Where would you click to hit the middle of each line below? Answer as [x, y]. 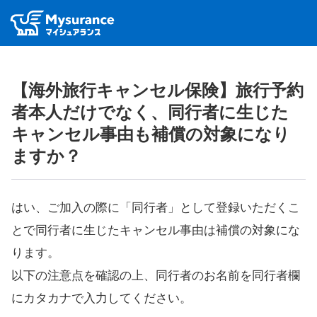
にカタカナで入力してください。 [102, 298]
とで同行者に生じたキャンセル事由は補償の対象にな [156, 230]
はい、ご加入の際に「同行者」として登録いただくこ [156, 207]
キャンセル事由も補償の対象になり [151, 134]
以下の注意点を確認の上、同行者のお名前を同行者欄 [156, 275]
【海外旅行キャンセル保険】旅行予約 [157, 90]
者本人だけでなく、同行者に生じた [150, 112]
